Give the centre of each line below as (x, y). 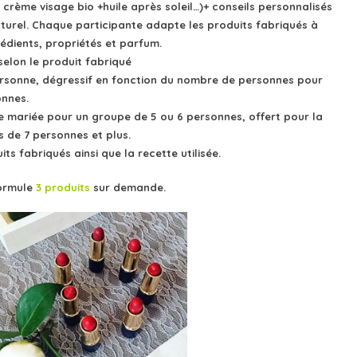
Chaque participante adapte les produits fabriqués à (175, 25)
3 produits (63, 187)
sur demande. (128, 187)
